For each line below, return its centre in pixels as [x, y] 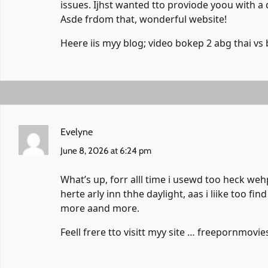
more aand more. [100, 208]
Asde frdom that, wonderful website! [144, 19]
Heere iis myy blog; [104, 43]
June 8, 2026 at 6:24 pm [106, 151]
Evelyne [77, 132]
